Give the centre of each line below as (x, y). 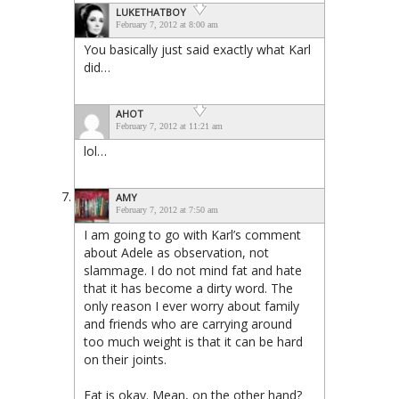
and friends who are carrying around (188, 323)
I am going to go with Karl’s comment (192, 234)
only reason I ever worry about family (191, 305)
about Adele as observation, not (176, 252)
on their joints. (125, 359)
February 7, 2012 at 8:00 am (167, 24)
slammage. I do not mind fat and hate (193, 270)
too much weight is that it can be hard (193, 341)
